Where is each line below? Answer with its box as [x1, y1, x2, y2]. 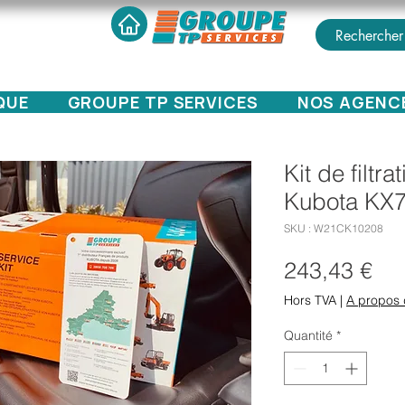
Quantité [284, 327, 333, 344]
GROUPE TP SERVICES [67, 91, 259, 114]
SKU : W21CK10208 [284, 221, 383, 236]
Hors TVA [284, 292, 336, 309]
